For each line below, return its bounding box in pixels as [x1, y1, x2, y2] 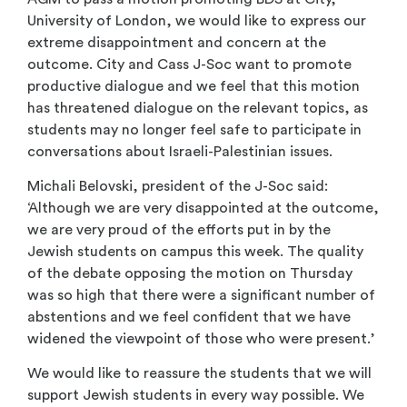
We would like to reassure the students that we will [27, 366, 372, 382]
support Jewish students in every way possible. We [27, 388, 364, 403]
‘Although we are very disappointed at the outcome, [27, 201, 379, 216]
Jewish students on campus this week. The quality [27, 244, 363, 260]
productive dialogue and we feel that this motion [27, 78, 360, 94]
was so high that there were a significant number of [27, 288, 375, 303]
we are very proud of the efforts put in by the [27, 223, 331, 238]
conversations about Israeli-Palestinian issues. [27, 144, 333, 159]
